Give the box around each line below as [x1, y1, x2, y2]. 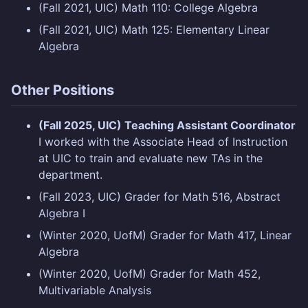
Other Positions [11, 82, 114, 99]
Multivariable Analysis [38, 283, 151, 298]
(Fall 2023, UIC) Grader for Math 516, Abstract [38, 190, 280, 204]
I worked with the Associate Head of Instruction [38, 135, 287, 149]
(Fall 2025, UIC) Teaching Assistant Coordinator [38, 118, 296, 133]
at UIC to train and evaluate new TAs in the [38, 151, 263, 166]
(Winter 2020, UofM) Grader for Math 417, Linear [38, 228, 291, 243]
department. [38, 168, 102, 182]
